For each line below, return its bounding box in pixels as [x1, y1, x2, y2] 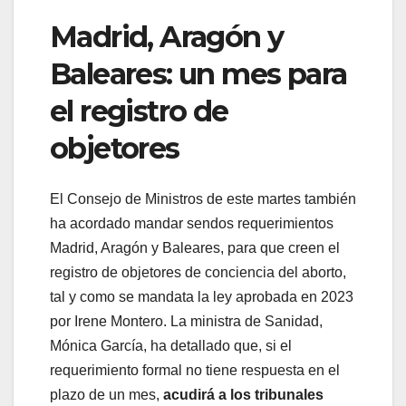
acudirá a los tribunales [159, 387, 324, 403]
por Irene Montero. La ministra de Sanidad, [50, 314, 323, 330]
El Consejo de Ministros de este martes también [50, 191, 356, 208]
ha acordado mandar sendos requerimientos [50, 216, 333, 232]
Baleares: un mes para [50, 55, 347, 92]
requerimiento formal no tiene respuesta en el [50, 362, 340, 379]
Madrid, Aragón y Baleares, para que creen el [50, 240, 340, 256]
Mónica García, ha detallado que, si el [50, 338, 292, 354]
